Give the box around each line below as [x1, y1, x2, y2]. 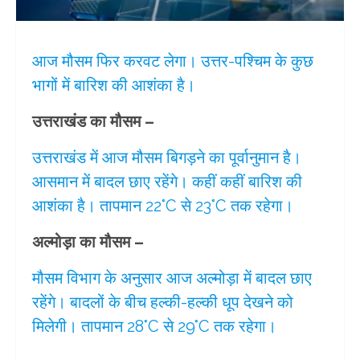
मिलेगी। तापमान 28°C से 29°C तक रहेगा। [32, 316, 276, 336]
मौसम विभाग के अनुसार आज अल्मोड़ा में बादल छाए [32, 268, 312, 288]
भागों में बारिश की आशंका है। [32, 75, 195, 95]
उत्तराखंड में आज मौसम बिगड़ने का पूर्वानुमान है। [32, 147, 301, 167]
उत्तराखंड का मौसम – [32, 111, 154, 131]
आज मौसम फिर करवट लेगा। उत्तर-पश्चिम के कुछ [32, 51, 313, 71]
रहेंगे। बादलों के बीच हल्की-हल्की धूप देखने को [32, 292, 293, 312]
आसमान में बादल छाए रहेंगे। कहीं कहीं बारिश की [32, 171, 302, 191]
